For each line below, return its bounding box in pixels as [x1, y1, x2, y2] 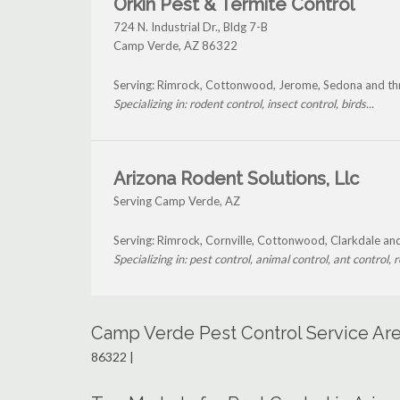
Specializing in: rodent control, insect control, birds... [113, 96, 374, 112]
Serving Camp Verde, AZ [113, 194, 240, 209]
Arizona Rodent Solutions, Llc [113, 168, 359, 190]
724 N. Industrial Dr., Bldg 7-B [113, 20, 268, 35]
